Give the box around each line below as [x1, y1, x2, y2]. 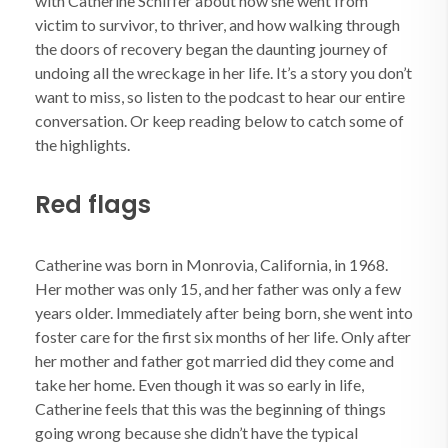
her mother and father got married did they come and [35, 351, 394, 370]
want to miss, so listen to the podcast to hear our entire [35, 87, 405, 106]
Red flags [35, 188, 151, 221]
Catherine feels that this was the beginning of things [35, 399, 386, 418]
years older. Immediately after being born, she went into [35, 303, 413, 322]
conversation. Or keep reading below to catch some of [35, 111, 404, 130]
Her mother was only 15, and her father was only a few [35, 279, 401, 298]
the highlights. [35, 135, 130, 154]
